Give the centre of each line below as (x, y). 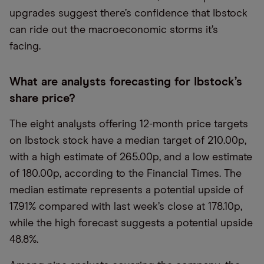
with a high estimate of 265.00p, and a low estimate (131, 157)
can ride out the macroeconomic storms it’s (114, 30)
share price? (42, 98)
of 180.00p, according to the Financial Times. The (126, 174)
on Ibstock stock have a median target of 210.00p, (128, 141)
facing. (27, 47)
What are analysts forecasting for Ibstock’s (126, 82)
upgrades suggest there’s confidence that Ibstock (128, 14)
